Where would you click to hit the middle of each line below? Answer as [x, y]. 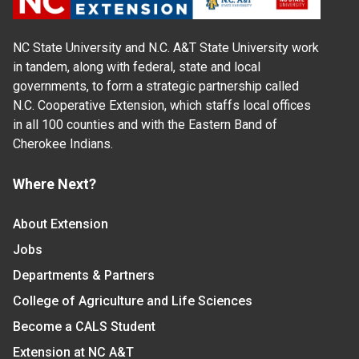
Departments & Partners [84, 276]
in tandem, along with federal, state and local [137, 67]
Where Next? [54, 184]
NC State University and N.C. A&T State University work [166, 48]
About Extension [61, 224]
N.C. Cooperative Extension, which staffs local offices [162, 106]
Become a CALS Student [84, 327]
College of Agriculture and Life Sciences [133, 301]
